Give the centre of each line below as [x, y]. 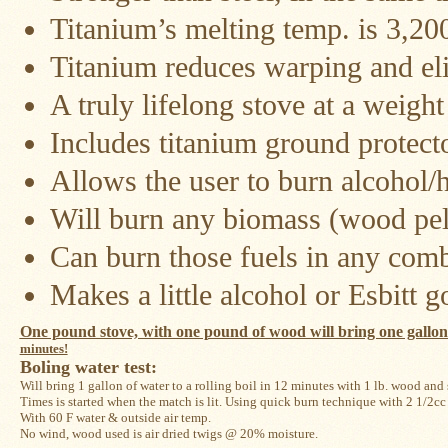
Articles [27, 350]
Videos [25, 307]
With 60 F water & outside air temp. [116, 418]
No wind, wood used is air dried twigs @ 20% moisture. [168, 434]
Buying [25, 435]
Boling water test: [90, 367]
